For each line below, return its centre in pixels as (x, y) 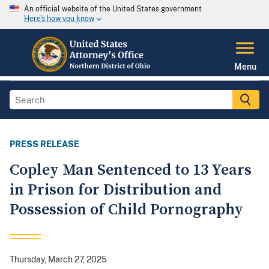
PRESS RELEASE (44, 144)
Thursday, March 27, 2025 (58, 260)
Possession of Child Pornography (126, 210)
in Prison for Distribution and (116, 190)
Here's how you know (59, 19)
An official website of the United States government (113, 9)
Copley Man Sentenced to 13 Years (131, 171)
